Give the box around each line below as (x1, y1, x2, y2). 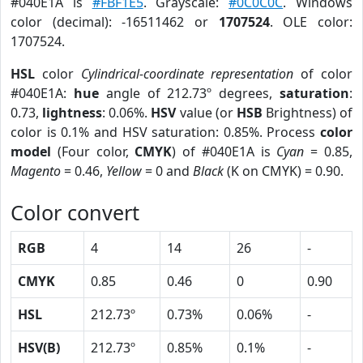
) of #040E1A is (172, 143, 277, 160)
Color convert (11, 199, 139, 226)
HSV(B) (18, 339, 60, 357)
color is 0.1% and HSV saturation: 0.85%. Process (11, 123, 320, 141)
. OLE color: (269, 13, 353, 31)
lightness (42, 104, 103, 122)
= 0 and (142, 162, 193, 180)
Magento (11, 162, 61, 180)
